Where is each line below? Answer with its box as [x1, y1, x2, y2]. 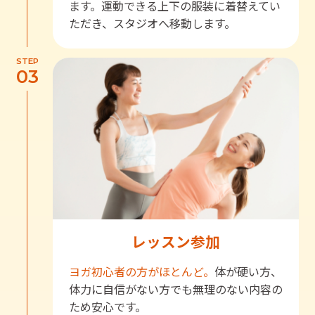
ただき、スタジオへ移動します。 [68, 14, 236, 32]
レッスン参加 [131, 230, 220, 252]
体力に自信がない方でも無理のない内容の [68, 281, 283, 298]
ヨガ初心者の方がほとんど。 [68, 263, 214, 281]
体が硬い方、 [214, 263, 282, 281]
